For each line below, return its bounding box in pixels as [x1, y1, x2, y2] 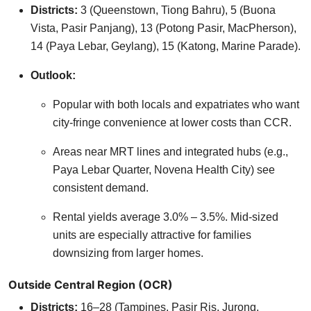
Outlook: [31, 69, 76, 81]
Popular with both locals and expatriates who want [53, 98, 299, 110]
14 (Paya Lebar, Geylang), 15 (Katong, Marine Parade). [31, 40, 301, 52]
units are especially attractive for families [53, 228, 251, 241]
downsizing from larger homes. [53, 246, 203, 259]
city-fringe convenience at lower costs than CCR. [53, 116, 292, 128]
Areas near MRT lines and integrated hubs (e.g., [53, 145, 288, 158]
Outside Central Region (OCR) [8, 277, 173, 292]
